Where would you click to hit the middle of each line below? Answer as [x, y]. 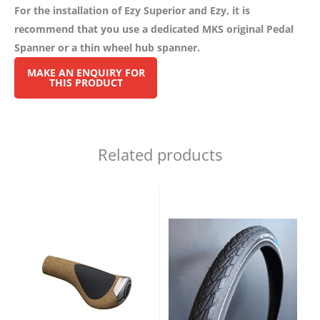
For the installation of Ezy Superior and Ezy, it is [132, 10]
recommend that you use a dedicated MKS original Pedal [154, 29]
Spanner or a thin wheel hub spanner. [107, 47]
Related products [160, 154]
